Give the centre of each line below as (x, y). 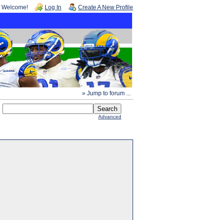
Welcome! (15, 7)
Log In (53, 7)
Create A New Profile (106, 7)
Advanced (110, 117)
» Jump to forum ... (106, 93)
